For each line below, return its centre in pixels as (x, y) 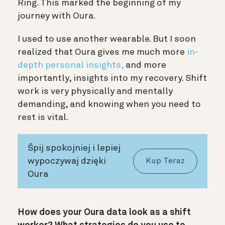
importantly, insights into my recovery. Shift (112, 78)
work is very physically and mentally (95, 91)
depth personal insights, (71, 65)
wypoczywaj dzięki (67, 161)
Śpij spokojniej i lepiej (74, 148)
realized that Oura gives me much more (102, 52)
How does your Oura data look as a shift (104, 212)
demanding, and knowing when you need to (109, 104)
